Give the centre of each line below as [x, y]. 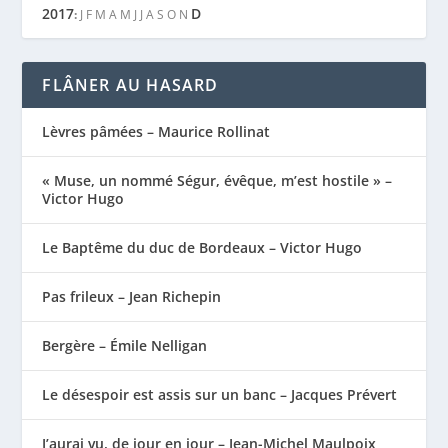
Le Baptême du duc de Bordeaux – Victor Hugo [202, 247]
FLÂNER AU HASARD [130, 84]
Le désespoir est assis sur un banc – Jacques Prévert [220, 394]
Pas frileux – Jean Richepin [132, 296]
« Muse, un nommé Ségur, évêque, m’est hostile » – [217, 180]
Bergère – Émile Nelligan [125, 345]
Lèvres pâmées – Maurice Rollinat [156, 131]
